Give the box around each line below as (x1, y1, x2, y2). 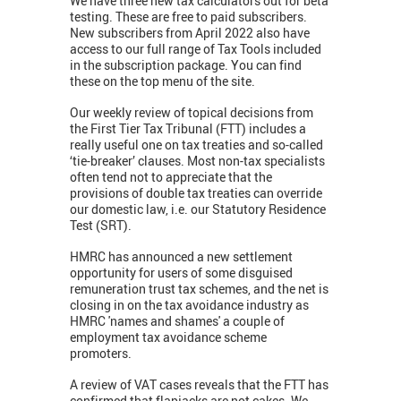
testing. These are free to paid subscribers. (70, 8, 307, 26)
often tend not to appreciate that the (70, 168, 272, 186)
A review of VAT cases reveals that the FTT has (70, 376, 328, 394)
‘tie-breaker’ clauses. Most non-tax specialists (70, 152, 325, 170)
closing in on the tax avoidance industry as (70, 296, 309, 314)
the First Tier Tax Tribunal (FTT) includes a (70, 120, 306, 138)
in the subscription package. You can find (70, 56, 302, 74)
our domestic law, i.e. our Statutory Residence (70, 200, 326, 218)
